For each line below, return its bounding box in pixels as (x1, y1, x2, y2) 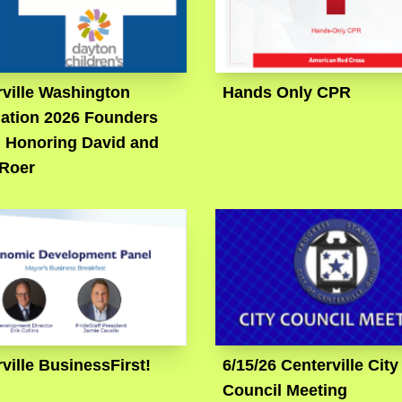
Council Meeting (222, 381, 347, 400)
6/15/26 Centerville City (222, 356, 398, 375)
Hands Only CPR (222, 83, 351, 102)
